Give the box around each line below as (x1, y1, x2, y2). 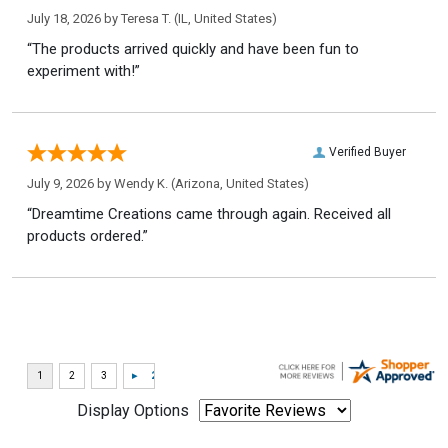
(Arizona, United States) (168, 175, 309, 191)
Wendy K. (114, 175, 168, 191)
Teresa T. (121, 10, 171, 26)
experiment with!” (27, 61, 140, 80)
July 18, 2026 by (27, 10, 121, 26)
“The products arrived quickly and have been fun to (27, 39, 359, 58)
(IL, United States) (171, 10, 277, 26)
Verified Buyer (329, 144, 406, 159)
